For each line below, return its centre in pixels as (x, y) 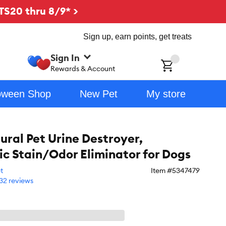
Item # (161, 171)
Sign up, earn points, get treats (137, 37)
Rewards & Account (83, 68)
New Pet (98, 94)
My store (166, 94)
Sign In (65, 58)
